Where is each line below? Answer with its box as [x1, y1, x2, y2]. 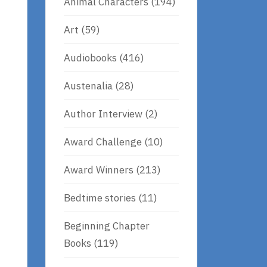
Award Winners [64, 163, 133, 176]
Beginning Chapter [64, 219, 150, 232]
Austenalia [64, 79, 113, 92]
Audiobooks [64, 51, 117, 64]
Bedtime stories [64, 191, 136, 204]
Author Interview [64, 107, 142, 120]
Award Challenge [64, 135, 142, 148]
